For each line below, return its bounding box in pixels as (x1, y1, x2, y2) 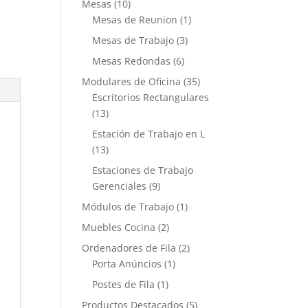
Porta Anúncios (92, 257, 162, 270)
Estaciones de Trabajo (92, 164, 194, 177)
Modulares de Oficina (82, 75, 181, 88)
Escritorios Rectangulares (92, 91, 210, 104)
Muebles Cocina (82, 221, 156, 234)
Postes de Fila (92, 278, 155, 291)
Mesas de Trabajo (92, 34, 175, 47)
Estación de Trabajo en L (92, 127, 206, 140)
